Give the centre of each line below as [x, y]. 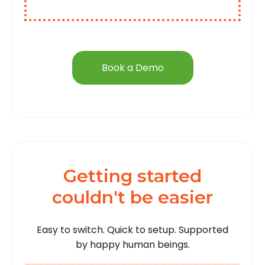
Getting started [132, 176]
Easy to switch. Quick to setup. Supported [132, 230]
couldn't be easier [132, 198]
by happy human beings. [132, 245]
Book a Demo [132, 68]
